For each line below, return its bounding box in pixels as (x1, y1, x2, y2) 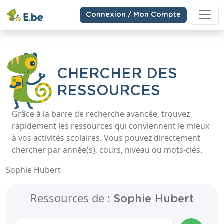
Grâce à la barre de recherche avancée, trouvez (12, 108, 190, 119)
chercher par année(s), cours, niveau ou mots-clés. (12, 144, 202, 155)
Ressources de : (30, 191, 113, 205)
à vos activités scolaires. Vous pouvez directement (12, 132, 200, 143)
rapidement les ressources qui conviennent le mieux (12, 120, 209, 131)
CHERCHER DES (57, 67, 177, 81)
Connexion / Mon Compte (86, 11, 181, 18)
